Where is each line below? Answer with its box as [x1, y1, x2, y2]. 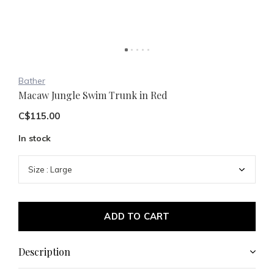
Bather [18, 75, 45, 86]
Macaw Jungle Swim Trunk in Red [18, 89, 168, 102]
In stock [18, 133, 51, 144]
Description [18, 245, 70, 258]
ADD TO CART [104, 210, 170, 222]
